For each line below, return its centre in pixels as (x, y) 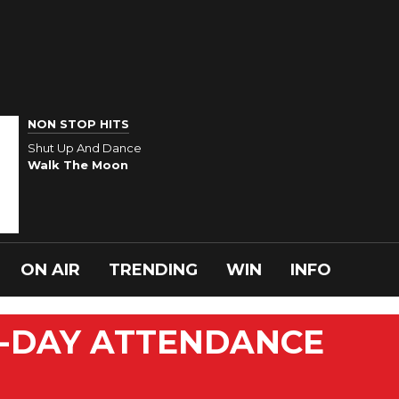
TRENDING (153, 270)
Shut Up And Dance (85, 147)
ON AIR (50, 270)
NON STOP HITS (78, 124)
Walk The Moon (78, 164)
